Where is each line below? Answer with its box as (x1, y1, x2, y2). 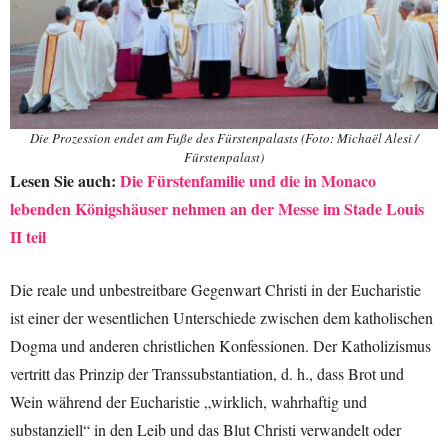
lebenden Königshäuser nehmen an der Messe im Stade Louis (10, 196, 424, 220)
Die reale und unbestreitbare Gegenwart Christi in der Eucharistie (10, 278, 421, 300)
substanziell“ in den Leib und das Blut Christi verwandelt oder (10, 418, 401, 440)
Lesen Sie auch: (10, 168, 120, 192)
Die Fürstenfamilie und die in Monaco (120, 168, 376, 192)
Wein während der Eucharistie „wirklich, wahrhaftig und (10, 390, 367, 412)
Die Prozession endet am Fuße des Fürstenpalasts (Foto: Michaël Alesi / (29, 128, 419, 147)
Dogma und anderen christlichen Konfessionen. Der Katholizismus (10, 334, 431, 356)
